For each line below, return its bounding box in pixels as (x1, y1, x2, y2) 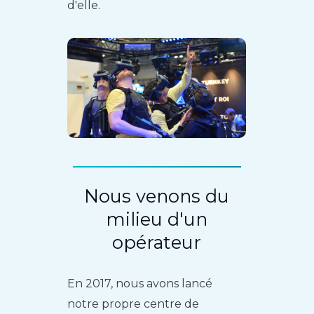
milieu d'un (106, 208, 208, 231)
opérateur (112, 231, 202, 254)
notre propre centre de (67, 297, 200, 311)
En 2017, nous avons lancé (67, 277, 213, 291)
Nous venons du (84, 185, 230, 207)
